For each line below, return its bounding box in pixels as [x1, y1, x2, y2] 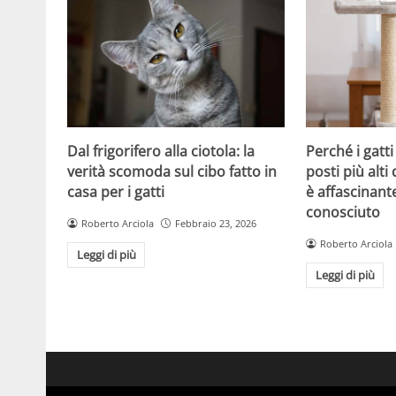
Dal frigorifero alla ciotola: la [67, 141, 255, 161]
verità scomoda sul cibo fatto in [67, 161, 277, 181]
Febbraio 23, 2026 [174, 216, 256, 230]
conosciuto [306, 202, 381, 222]
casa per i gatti [67, 181, 164, 202]
